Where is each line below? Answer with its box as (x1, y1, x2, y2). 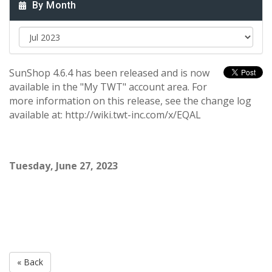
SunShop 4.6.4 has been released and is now (9, 66, 209, 80)
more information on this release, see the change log (9, 94, 251, 107)
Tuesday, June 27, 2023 (9, 159, 118, 172)
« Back (17, 256, 43, 268)
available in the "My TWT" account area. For (9, 80, 207, 93)
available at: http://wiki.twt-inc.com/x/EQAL (9, 108, 201, 121)
